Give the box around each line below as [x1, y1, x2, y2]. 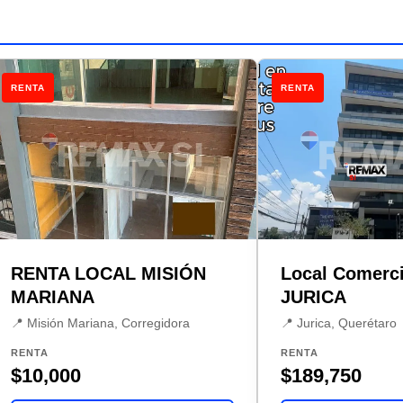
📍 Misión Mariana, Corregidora [11, 315, 191, 330]
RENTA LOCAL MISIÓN [11, 263, 207, 283]
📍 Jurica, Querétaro [281, 315, 398, 330]
